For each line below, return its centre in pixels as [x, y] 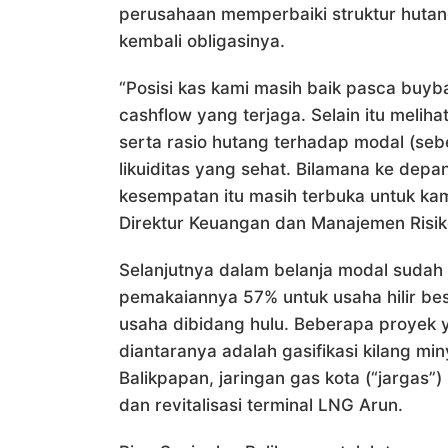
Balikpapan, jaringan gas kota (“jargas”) [280, 378]
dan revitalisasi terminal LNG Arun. [261, 405]
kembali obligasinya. [202, 41]
